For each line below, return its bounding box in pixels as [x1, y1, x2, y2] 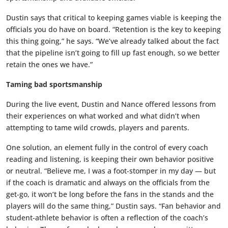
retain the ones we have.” [6, 60, 93, 70]
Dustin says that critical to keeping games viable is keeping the [6, 13, 221, 23]
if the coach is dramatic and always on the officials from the [6, 178, 210, 188]
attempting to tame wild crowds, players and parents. [6, 123, 189, 133]
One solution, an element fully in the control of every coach [6, 142, 208, 153]
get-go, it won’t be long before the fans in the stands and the [6, 189, 214, 199]
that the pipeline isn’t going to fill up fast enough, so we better [6, 48, 220, 58]
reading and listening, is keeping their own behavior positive [6, 154, 214, 164]
